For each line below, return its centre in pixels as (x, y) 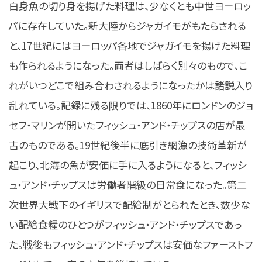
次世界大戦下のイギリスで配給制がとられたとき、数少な (130, 204)
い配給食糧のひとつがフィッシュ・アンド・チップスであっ (125, 224)
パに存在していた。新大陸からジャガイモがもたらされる (127, 25)
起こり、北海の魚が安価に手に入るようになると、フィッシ (128, 164)
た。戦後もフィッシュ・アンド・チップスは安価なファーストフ (131, 244)
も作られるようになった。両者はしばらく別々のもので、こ (128, 65)
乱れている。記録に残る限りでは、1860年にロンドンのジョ (131, 105)
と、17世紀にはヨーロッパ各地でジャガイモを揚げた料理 (130, 45)
